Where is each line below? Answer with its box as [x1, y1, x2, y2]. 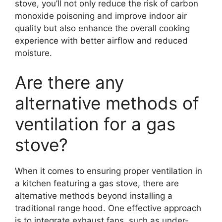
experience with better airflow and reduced [15, 35, 188, 46]
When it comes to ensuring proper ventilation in [15, 166, 202, 176]
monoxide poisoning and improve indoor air [15, 10, 187, 21]
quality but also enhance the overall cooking [15, 23, 190, 33]
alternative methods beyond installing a [15, 191, 172, 201]
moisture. [15, 48, 52, 58]
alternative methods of [15, 93, 199, 113]
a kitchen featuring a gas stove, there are [15, 178, 179, 188]
